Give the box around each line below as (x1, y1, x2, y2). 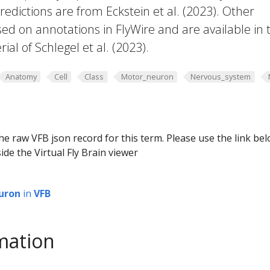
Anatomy (5, 71, 37, 82)
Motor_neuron (121, 71, 174, 82)
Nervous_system (190, 71, 251, 82)
